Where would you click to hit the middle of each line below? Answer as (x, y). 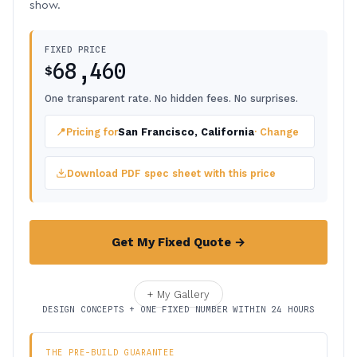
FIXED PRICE (76, 49)
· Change (277, 131)
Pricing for (92, 131)
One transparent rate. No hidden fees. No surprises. (171, 98)
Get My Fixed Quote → (178, 242)
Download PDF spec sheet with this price (171, 173)
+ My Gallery (178, 294)
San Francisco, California (186, 131)
